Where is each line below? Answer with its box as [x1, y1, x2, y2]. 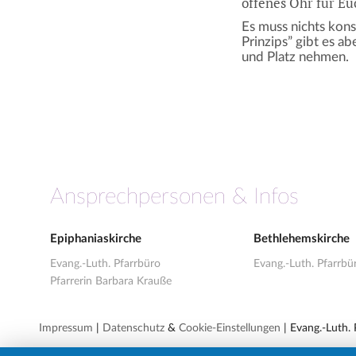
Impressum [39, 322, 93, 334]
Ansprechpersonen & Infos [50, 184, 299, 207]
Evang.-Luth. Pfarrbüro [50, 257, 161, 269]
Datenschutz [103, 322, 164, 334]
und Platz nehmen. [242, 50, 350, 64]
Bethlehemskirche [253, 232, 350, 245]
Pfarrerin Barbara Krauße [50, 275, 172, 287]
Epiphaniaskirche [50, 232, 141, 245]
